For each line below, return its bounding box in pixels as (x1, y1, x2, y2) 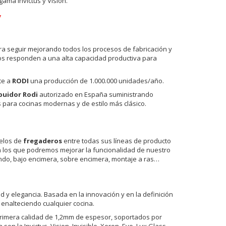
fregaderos (23, 136, 62, 145)
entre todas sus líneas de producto (62, 136, 171, 145)
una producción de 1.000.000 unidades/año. (28, 76, 164, 85)
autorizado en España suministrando (37, 89, 153, 99)
